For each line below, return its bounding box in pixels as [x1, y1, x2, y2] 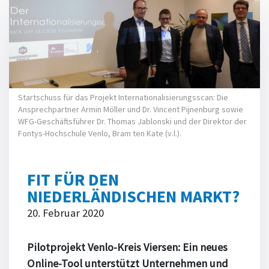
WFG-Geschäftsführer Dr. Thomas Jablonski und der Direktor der [18, 116, 247, 127]
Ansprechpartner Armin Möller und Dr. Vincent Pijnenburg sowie [18, 104, 243, 115]
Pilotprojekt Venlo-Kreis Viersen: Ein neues [27, 240, 228, 255]
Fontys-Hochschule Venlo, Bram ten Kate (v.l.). [18, 128, 181, 139]
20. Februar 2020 [27, 206, 104, 220]
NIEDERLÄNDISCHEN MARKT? [27, 186, 240, 208]
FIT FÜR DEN [27, 169, 119, 191]
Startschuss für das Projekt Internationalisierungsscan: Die [18, 92, 228, 103]
